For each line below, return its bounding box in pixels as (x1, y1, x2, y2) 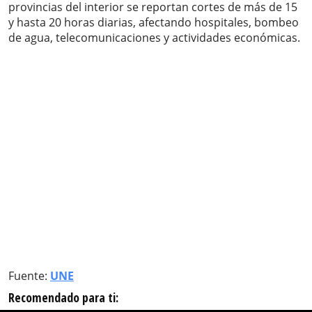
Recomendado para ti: (8, 289, 118, 306)
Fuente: (8, 268, 50, 284)
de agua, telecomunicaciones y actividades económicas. (8, 30, 300, 46)
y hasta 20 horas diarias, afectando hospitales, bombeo (8, 15, 299, 31)
